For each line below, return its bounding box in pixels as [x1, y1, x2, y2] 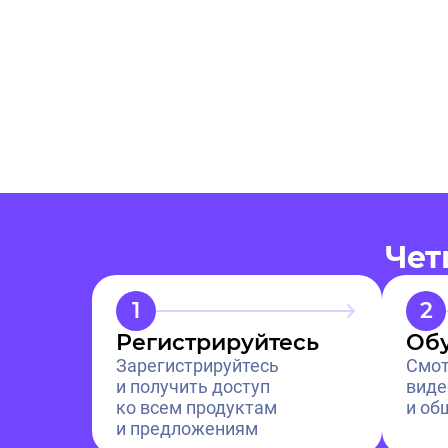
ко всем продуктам [116, 396, 277, 418]
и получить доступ [116, 375, 270, 397]
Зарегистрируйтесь [116, 354, 279, 376]
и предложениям [116, 417, 258, 439]
